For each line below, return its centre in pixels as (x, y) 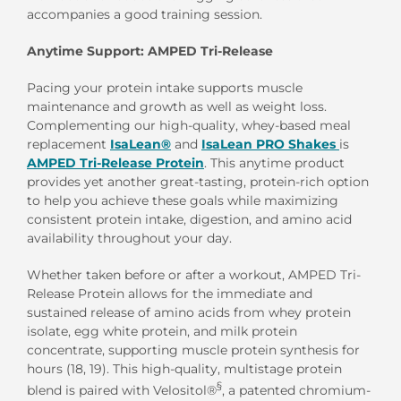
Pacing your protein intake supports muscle (165, 88)
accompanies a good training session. (145, 15)
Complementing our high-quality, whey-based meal (189, 126)
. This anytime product (274, 163)
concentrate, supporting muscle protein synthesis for (193, 350)
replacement (68, 145)
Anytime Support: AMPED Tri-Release (150, 51)
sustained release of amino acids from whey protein (189, 313)
